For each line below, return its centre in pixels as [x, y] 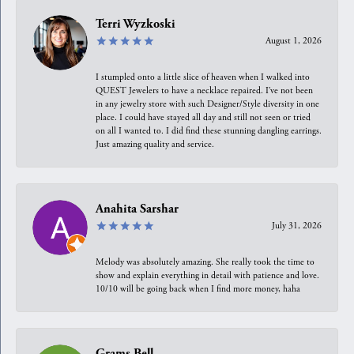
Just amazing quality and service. [155, 144]
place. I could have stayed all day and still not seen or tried [203, 117]
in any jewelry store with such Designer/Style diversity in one [207, 104]
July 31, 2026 [297, 225]
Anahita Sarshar [137, 209]
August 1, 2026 [294, 40]
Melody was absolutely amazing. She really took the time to [205, 262]
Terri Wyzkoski [136, 24]
